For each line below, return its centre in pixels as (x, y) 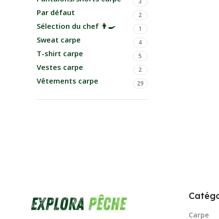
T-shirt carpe (60, 53)
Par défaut (56, 12)
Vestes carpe (60, 67)
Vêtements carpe (67, 81)
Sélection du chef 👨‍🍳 (76, 26)
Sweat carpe (59, 40)
